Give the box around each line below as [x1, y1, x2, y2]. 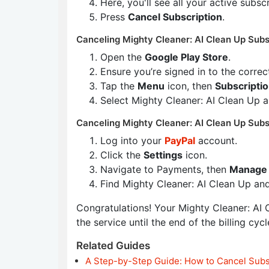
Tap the [100, 80, 138, 92]
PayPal [165, 134, 195, 147]
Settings [144, 149, 183, 161]
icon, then [165, 80, 215, 92]
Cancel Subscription [128, 11, 222, 23]
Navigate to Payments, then [100, 163, 229, 175]
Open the [100, 51, 145, 63]
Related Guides [76, 240, 150, 252]
